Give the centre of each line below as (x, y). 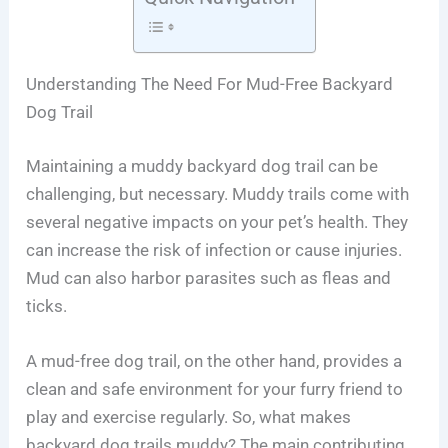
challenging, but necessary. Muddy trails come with (218, 193)
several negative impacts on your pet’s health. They (217, 221)
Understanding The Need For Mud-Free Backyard (210, 84)
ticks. (47, 305)
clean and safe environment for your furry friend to (215, 388)
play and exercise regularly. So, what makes (189, 416)
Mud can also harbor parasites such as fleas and (209, 277)
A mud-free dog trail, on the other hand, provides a (214, 360)
